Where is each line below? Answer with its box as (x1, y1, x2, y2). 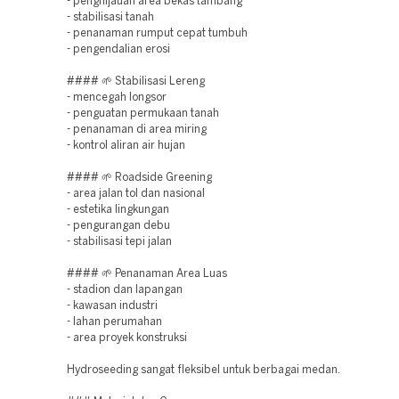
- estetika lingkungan (67, 205, 169, 215)
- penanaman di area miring (67, 125, 207, 134)
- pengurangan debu (67, 221, 170, 231)
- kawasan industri (67, 301, 158, 311)
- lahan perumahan (67, 317, 162, 327)
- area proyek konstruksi (67, 333, 187, 343)
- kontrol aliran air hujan (67, 141, 185, 151)
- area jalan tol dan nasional (67, 189, 205, 199)
